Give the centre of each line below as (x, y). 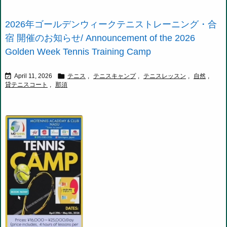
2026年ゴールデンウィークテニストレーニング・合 (111, 25)
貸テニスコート (26, 85)
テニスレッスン (165, 76)
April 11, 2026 (33, 76)
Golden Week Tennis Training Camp (78, 52)
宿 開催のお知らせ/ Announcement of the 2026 (100, 38)
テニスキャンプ (115, 76)
